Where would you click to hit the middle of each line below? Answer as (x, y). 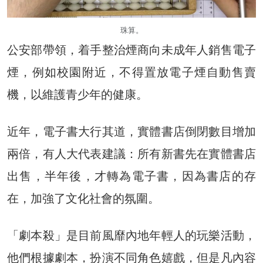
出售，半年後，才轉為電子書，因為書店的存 (131, 176)
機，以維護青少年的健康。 (77, 94)
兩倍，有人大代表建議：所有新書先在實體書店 (131, 154)
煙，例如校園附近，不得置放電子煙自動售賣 (131, 72)
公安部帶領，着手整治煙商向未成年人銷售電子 (131, 50)
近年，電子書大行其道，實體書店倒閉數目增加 (131, 131)
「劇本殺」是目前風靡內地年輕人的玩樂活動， (131, 235)
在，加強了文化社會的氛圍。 (83, 198)
